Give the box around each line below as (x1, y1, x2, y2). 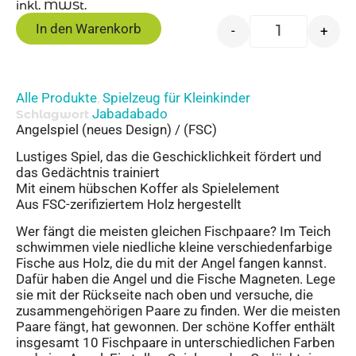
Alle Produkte (16, 89, 97, 106)
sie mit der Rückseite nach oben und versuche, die (16, 287, 313, 304)
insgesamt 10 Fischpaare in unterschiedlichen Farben (16, 335, 335, 351)
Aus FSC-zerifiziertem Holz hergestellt (16, 196, 242, 213)
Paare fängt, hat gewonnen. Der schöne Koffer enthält (16, 319, 335, 335)
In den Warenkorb (36, 20, 141, 37)
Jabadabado (92, 105, 168, 122)
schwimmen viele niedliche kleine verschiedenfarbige (16, 239, 332, 256)
